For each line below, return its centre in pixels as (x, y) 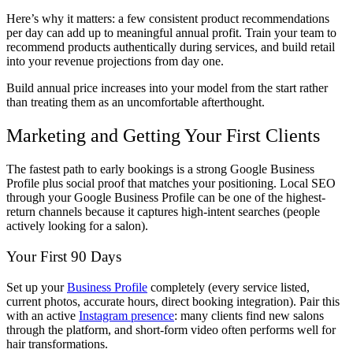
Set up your (37, 287)
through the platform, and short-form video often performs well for (171, 329)
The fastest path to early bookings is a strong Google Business (160, 169)
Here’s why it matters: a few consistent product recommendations (168, 19)
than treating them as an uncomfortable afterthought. (136, 102)
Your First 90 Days (64, 256)
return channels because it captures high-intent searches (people (163, 212)
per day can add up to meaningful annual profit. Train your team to (171, 33)
